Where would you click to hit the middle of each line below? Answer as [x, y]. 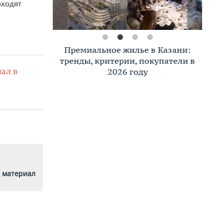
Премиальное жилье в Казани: [127, 50]
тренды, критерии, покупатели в [127, 61]
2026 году [127, 72]
